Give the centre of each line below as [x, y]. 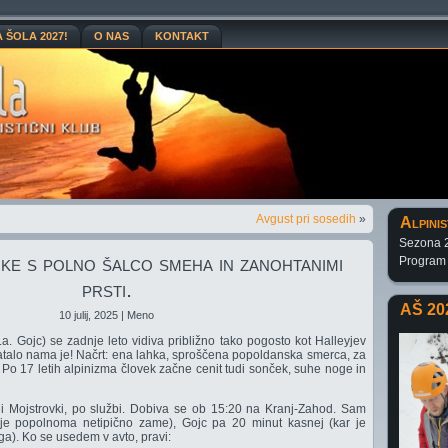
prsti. [106, 290]
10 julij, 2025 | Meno [106, 314]
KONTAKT [182, 36]
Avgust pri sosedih [306, 219]
